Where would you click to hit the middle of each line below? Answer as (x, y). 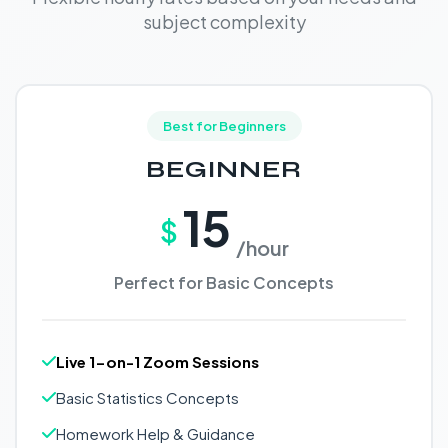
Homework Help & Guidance (155, 433)
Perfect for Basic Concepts (224, 282)
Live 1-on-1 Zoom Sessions (157, 361)
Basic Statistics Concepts (147, 397)
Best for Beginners (224, 126)
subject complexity (224, 21)
